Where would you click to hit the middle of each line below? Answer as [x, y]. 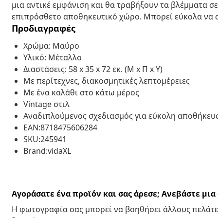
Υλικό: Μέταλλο [53, 57]
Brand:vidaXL [47, 151]
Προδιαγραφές [44, 28]
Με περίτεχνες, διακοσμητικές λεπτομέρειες [107, 81]
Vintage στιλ [46, 104]
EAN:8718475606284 [60, 127]
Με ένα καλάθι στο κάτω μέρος [81, 92]
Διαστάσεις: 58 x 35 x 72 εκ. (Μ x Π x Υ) [93, 69]
